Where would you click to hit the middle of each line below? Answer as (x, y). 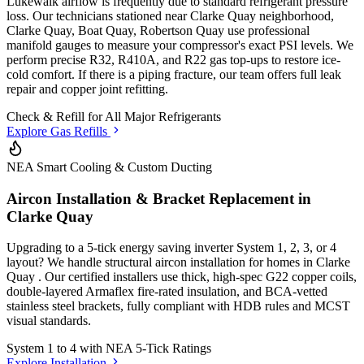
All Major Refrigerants (163, 116)
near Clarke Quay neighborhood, (249, 15)
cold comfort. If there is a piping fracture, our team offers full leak (174, 74)
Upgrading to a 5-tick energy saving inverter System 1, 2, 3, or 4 (171, 248)
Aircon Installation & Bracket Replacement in (159, 198)
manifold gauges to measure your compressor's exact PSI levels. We (180, 45)
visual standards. (49, 321)
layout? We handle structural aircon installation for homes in (161, 262)
